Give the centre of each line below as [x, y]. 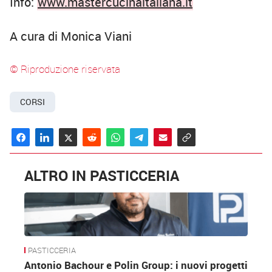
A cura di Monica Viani [71, 36]
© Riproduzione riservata [65, 69]
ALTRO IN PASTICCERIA [102, 176]
